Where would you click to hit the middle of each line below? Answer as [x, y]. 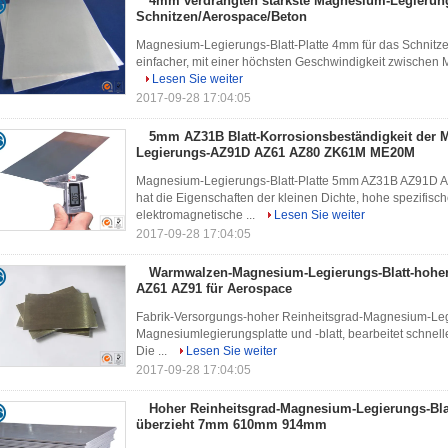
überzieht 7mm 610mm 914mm [231, 424]
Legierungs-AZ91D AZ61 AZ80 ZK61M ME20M [275, 152]
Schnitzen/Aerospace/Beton [221, 16]
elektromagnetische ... [197, 215]
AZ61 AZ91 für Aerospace [214, 288]
